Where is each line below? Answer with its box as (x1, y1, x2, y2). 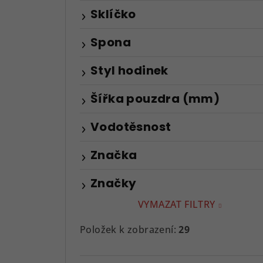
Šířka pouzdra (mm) (90, 90, 220, 107)
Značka (90, 146, 137, 163)
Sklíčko (90, 5, 136, 22)
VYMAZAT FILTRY (138, 197, 215, 211)
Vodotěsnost (90, 118, 171, 135)
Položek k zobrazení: (80, 222, 179, 236)
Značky (90, 174, 137, 191)
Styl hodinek (90, 62, 168, 79)
